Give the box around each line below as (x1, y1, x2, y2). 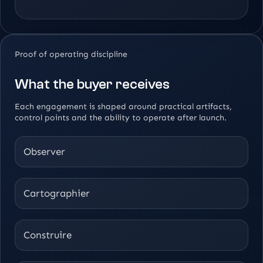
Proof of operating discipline (15, 49, 127, 60)
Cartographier (23, 187, 90, 200)
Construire (23, 229, 72, 241)
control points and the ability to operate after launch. (15, 113, 227, 123)
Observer (23, 146, 65, 158)
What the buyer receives (15, 76, 170, 93)
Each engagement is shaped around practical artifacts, (15, 102, 232, 112)
